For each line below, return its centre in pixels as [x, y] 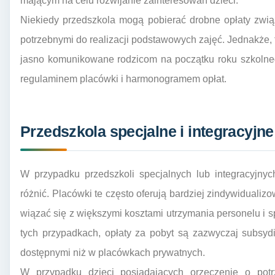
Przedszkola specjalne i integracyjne [147, 132]
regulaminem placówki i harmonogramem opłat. [123, 79]
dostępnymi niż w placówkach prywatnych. [113, 253]
